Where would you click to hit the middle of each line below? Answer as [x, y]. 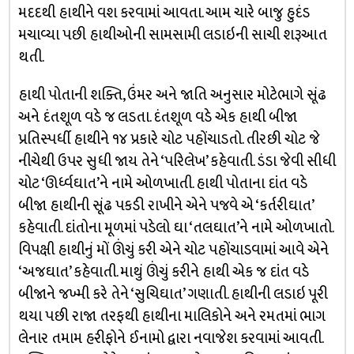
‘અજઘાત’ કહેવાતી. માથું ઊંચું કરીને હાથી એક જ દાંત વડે [163, 272]
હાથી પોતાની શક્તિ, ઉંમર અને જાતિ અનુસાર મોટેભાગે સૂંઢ [172, 95]
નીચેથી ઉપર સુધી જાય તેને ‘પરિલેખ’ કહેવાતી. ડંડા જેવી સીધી [177, 162]
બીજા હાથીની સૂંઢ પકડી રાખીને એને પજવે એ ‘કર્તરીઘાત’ [165, 206]
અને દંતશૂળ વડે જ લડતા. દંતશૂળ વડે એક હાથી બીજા [157, 117]
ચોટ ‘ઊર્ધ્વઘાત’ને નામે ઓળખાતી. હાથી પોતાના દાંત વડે [162, 184]
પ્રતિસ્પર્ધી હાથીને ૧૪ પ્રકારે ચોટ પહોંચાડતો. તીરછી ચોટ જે [169, 139]
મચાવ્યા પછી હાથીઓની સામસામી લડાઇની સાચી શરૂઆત [172, 35]
